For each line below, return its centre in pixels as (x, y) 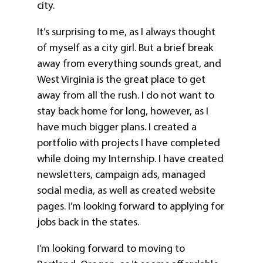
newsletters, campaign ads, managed (121, 175)
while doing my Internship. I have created (130, 159)
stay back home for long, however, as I (122, 111)
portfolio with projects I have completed (128, 143)
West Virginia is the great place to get (121, 80)
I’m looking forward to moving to (111, 249)
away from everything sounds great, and (129, 64)
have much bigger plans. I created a (117, 127)
